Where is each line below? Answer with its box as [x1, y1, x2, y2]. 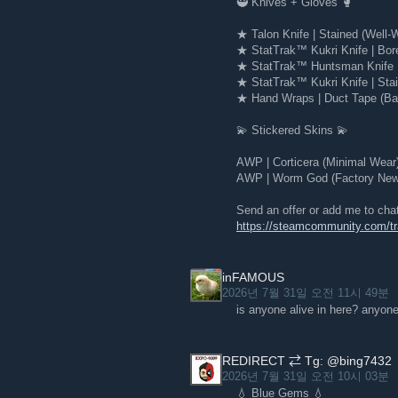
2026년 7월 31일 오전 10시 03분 [222, 370, 393, 383]
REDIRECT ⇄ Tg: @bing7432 [222, 354, 392, 368]
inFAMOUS [222, 270, 284, 284]
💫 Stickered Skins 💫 [236, 123, 348, 137]
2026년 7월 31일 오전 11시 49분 [222, 286, 393, 299]
